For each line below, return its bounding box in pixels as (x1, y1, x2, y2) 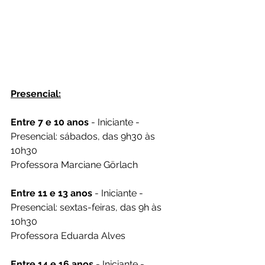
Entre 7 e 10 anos (11, 117, 89, 128)
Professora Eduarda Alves (11, 230, 125, 241)
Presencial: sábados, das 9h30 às (11, 131, 157, 142)
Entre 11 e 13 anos (11, 188, 92, 199)
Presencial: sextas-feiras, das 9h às (11, 202, 164, 213)
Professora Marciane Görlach (11, 159, 138, 170)
